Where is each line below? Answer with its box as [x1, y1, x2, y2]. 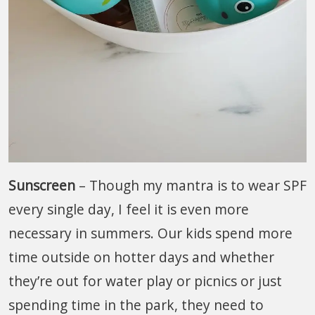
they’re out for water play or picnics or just [8, 271, 282, 290]
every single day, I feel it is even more [8, 199, 249, 219]
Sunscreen [8, 175, 75, 195]
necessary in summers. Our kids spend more [8, 223, 292, 243]
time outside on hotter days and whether [8, 247, 274, 266]
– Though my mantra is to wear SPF [75, 175, 307, 195]
